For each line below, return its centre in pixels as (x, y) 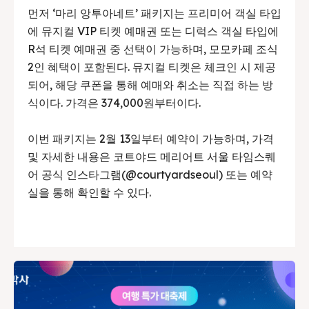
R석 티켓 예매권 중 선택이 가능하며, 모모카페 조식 (153, 49)
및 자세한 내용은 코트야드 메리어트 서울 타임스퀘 (152, 156)
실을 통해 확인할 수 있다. (89, 192)
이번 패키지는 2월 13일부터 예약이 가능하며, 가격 (151, 138)
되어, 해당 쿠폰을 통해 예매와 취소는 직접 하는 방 (150, 84)
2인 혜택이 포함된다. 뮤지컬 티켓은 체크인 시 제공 (152, 67)
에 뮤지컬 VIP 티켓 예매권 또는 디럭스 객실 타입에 (153, 31)
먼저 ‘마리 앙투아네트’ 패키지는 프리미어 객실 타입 (154, 13)
